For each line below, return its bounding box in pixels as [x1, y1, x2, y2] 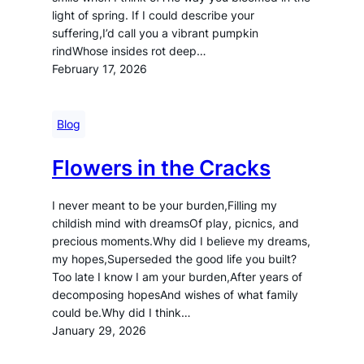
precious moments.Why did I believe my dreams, [52, 235, 310, 248]
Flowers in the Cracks [52, 154, 271, 180]
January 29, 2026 [52, 324, 146, 337]
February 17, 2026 [52, 63, 147, 76]
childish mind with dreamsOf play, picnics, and [52, 217, 299, 230]
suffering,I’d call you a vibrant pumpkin [52, 27, 258, 40]
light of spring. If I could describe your [52, 9, 254, 22]
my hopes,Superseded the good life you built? [52, 253, 297, 266]
